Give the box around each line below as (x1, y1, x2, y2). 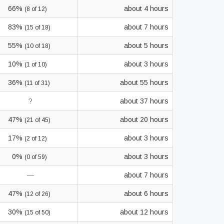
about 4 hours (124, 4, 168, 12)
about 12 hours (120, 208, 168, 216)
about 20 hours (120, 115, 168, 123)
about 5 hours (124, 41, 168, 49)
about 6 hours (124, 189, 168, 197)
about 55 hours (120, 78, 168, 86)
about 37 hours (120, 97, 168, 105)
